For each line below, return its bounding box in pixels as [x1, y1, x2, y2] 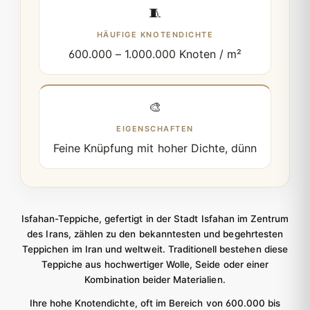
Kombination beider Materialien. [84, 274, 226, 286]
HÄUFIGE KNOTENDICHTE [96, 30, 214, 40]
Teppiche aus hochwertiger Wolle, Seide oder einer [41, 259, 269, 271]
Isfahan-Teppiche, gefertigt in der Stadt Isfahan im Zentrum [21, 213, 289, 225]
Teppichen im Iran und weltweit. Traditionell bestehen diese [22, 244, 288, 255]
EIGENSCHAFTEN [116, 124, 194, 134]
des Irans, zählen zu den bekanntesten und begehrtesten [27, 228, 283, 240]
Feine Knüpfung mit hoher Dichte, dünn [53, 141, 257, 156]
